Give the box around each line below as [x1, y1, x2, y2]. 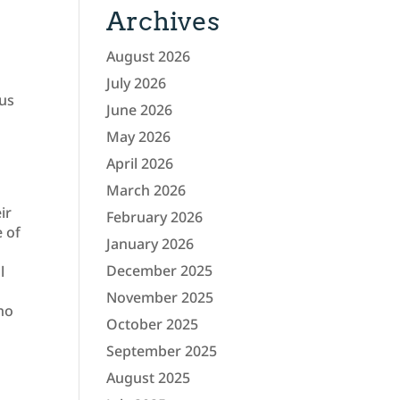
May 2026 [106, 127, 171, 147]
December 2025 [106, 261, 213, 281]
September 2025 [106, 341, 218, 362]
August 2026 [106, 46, 191, 67]
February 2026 [106, 207, 204, 228]
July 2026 [106, 73, 167, 94]
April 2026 [106, 154, 174, 174]
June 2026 [106, 100, 173, 121]
